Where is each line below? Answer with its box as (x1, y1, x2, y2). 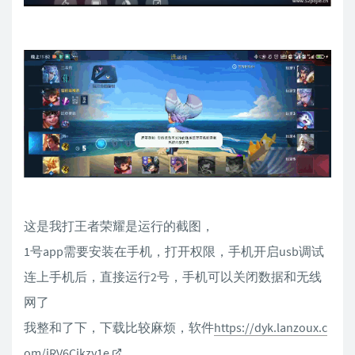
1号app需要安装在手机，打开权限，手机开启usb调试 (24, 243, 324, 260)
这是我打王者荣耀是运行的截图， (24, 218, 214, 235)
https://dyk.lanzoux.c (214, 319, 327, 336)
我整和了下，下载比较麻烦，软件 (24, 319, 214, 336)
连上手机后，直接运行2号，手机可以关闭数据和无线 (24, 269, 322, 285)
